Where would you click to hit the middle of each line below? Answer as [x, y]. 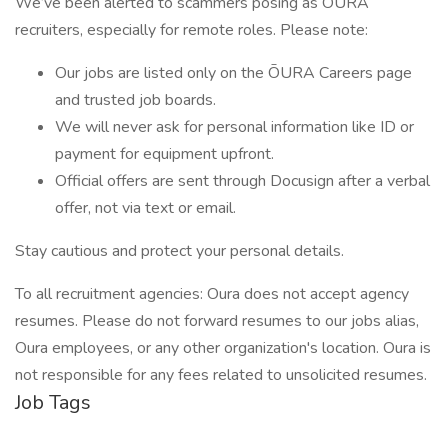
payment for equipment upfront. [164, 154]
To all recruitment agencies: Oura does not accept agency [212, 294]
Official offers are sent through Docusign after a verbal [242, 181]
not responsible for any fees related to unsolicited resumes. [221, 375]
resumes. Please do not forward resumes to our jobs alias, [217, 321]
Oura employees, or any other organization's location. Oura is [223, 348]
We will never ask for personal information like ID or [234, 127]
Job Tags [53, 402]
